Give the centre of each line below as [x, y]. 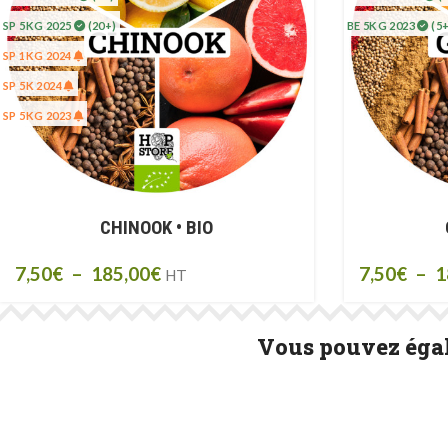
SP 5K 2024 [34, 85]
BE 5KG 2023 [382, 25]
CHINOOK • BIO [157, 227]
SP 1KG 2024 [38, 55]
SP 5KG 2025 [38, 25]
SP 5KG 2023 [38, 115]
